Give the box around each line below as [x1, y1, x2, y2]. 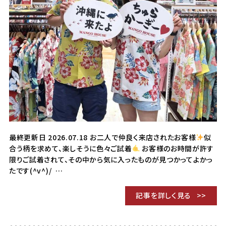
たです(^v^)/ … [9, 165, 63, 176]
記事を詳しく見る [136, 190, 192, 200]
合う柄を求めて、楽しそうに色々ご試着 [9, 143, 132, 153]
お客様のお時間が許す [140, 143, 214, 153]
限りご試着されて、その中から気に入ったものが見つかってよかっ [9, 154, 213, 164]
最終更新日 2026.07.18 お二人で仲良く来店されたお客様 [9, 132, 196, 142]
